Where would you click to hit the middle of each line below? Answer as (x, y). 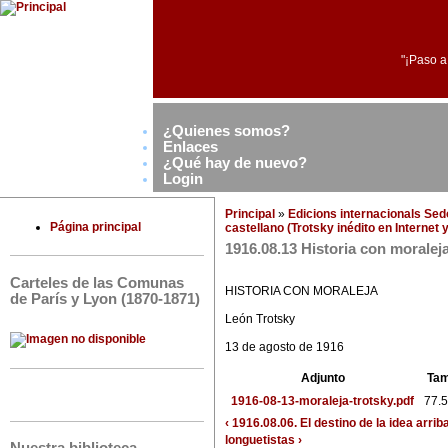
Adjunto (322, 378)
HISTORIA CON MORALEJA (301, 291)
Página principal (95, 227)
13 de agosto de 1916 (284, 347)
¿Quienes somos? (226, 130)
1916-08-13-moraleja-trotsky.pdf (322, 401)
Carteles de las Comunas (97, 282)
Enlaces (190, 146)
